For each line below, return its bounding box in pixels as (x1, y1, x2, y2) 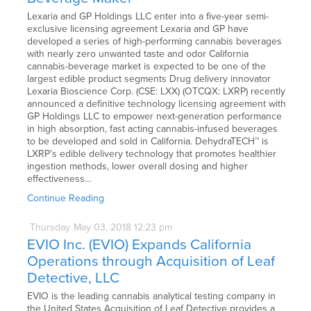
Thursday (30, 221, 71, 233)
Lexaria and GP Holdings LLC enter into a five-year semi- (27, 10, 269, 23)
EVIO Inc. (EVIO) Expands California (27, 235, 252, 253)
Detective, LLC (27, 269, 120, 287)
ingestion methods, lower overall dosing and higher (27, 160, 249, 173)
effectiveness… (27, 173, 92, 185)
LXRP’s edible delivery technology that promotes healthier (27, 148, 277, 160)
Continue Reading (27, 192, 105, 205)
